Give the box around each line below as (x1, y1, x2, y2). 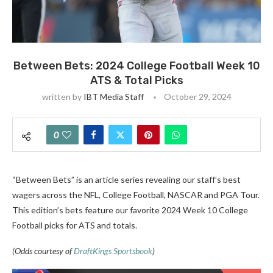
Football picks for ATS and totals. (12, 220, 137, 230)
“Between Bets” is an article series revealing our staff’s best (12, 174, 241, 185)
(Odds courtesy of (12, 246, 72, 256)
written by (41, 91, 83, 102)
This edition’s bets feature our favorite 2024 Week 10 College (12, 205, 248, 215)
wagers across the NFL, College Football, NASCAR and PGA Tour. (12, 190, 260, 200)
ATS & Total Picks (90, 74, 183, 87)
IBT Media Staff (83, 91, 144, 102)
